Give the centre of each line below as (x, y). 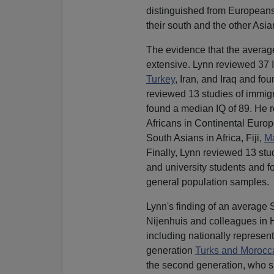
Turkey (160, 79)
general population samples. (207, 182)
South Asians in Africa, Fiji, (205, 138)
